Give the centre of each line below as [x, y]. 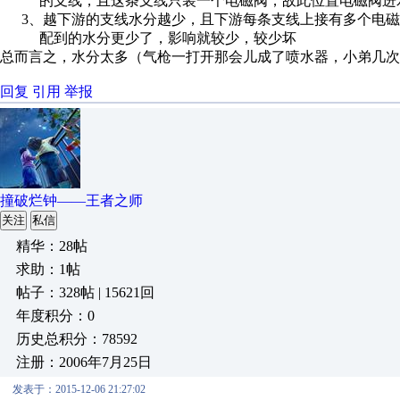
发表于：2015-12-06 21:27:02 [79, 389]
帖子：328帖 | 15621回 [85, 292]
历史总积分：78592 [77, 339]
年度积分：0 [55, 316]
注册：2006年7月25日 [84, 362]
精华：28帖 [52, 246]
